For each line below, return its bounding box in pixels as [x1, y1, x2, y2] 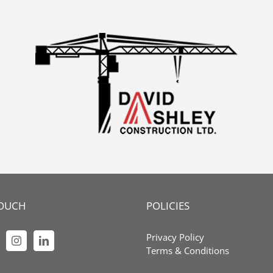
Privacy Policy [146, 231, 204, 243]
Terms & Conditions [146, 244, 229, 257]
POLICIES [146, 199, 190, 213]
